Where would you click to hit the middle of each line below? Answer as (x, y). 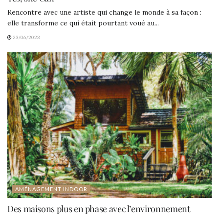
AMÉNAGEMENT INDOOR (51, 189)
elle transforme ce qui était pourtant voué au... (83, 23)
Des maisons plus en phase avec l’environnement (99, 209)
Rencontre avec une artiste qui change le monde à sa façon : (104, 12)
